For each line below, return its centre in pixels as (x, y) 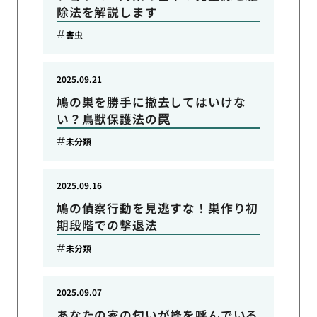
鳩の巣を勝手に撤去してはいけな (151, 102)
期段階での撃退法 (107, 225)
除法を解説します (107, 12)
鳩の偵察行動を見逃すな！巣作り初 (157, 208)
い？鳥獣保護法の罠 (113, 119)
